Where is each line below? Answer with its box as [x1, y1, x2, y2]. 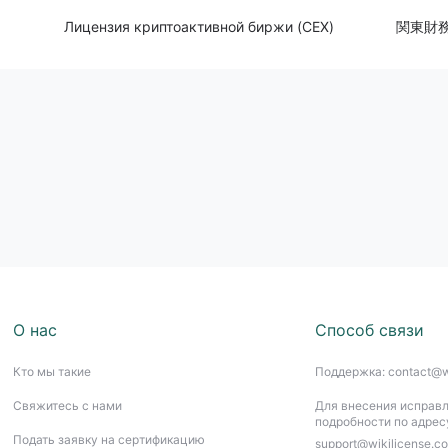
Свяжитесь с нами [12, 398, 122, 413]
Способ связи [314, 320, 424, 340]
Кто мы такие [12, 364, 91, 379]
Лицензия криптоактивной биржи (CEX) [64, 18, 334, 35]
